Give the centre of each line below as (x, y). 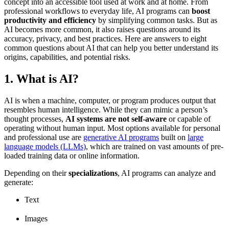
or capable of (189, 119)
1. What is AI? (41, 78)
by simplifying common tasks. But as (157, 20)
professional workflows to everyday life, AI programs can (98, 11)
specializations (93, 173)
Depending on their (36, 173)
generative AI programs (121, 137)
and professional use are (44, 137)
